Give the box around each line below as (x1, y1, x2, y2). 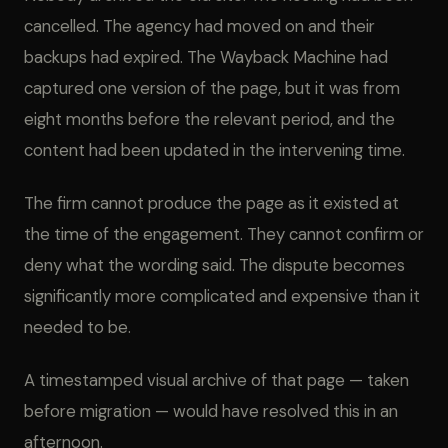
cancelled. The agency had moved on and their (24, 15, 375, 37)
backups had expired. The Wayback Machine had (24, 46, 388, 68)
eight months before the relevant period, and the (24, 108, 395, 130)
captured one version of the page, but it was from (24, 77, 400, 99)
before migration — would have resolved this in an (24, 400, 398, 422)
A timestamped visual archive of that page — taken (24, 369, 409, 391)
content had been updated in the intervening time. (24, 139, 405, 161)
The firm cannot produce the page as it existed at (24, 192, 399, 214)
